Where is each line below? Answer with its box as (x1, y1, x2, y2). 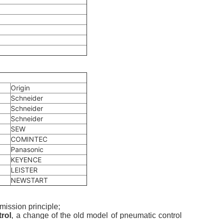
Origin (11, 84, 30, 92)
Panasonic (11, 145, 44, 153)
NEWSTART (11, 176, 48, 184)
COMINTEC (11, 135, 47, 143)
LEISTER (11, 166, 38, 174)
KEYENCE (11, 155, 42, 164)
